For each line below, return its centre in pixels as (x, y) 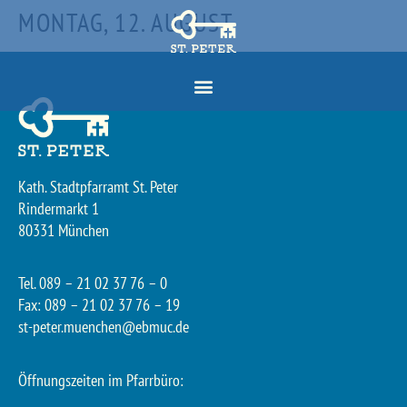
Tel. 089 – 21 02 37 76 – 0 (93, 283)
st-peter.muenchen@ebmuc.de (104, 327)
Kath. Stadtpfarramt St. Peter (98, 186)
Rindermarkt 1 (59, 208)
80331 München (64, 230)
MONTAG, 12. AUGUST (126, 22)
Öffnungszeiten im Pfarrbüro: (101, 380)
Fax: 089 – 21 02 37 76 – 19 (99, 305)
